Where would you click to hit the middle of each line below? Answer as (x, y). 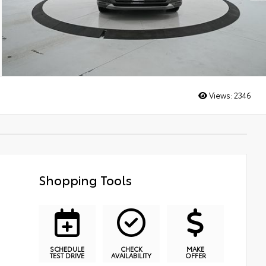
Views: (221, 95)
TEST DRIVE (67, 255)
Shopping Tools (85, 180)
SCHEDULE (67, 249)
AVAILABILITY (131, 255)
